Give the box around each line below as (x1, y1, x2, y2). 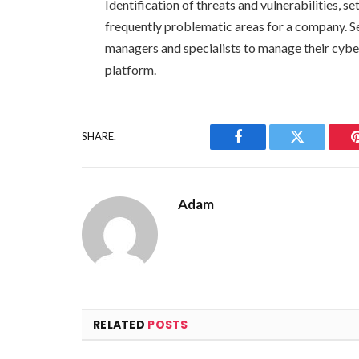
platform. (105, 61, 157, 77)
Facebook (236, 141, 293, 156)
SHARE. (82, 130, 116, 143)
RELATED (93, 316, 148, 333)
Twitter (296, 141, 338, 156)
